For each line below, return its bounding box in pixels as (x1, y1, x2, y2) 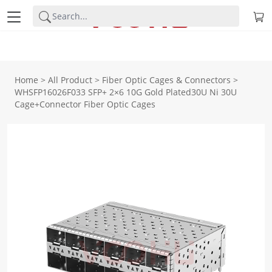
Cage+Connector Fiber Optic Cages (15, 98, 155, 110)
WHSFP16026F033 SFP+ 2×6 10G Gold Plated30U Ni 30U (15, 86, 237, 98)
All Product (48, 74, 92, 86)
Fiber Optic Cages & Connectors (102, 74, 231, 86)
